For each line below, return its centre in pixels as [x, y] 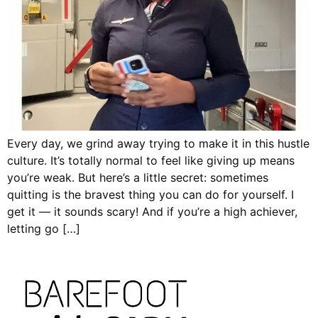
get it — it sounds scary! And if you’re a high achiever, [152, 212]
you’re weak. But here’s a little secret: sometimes [138, 177]
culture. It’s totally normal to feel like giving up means [151, 160]
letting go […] [44, 229]
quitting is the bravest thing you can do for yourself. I [150, 194]
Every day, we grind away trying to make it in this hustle [158, 143]
